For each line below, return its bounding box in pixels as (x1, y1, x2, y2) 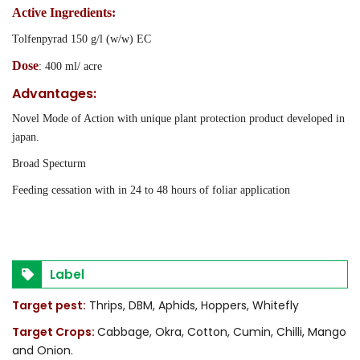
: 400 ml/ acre (39, 59, 102, 72)
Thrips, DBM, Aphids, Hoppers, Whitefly (86, 297, 299, 313)
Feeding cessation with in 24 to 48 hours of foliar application (12, 183, 290, 196)
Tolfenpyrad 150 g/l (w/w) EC (12, 32, 151, 45)
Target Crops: (12, 323, 95, 340)
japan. (12, 130, 39, 143)
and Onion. (12, 342, 73, 358)
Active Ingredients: (12, 5, 116, 19)
